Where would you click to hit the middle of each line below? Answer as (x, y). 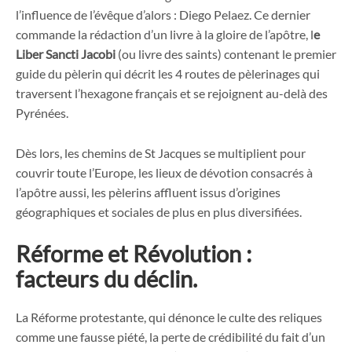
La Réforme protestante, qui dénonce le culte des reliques (169, 317)
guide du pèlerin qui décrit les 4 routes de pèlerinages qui (168, 73)
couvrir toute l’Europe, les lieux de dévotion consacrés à (164, 172)
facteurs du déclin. (106, 279)
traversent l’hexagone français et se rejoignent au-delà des (172, 93)
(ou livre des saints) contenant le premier (226, 54)
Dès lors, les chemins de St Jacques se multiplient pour (161, 152)
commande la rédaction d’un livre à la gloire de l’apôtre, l (165, 34)
